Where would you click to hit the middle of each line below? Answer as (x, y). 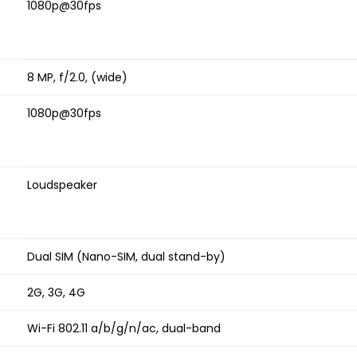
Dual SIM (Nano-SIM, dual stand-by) (126, 257)
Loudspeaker (62, 185)
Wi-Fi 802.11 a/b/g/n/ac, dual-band (124, 329)
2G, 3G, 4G (56, 293)
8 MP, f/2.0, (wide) (77, 78)
